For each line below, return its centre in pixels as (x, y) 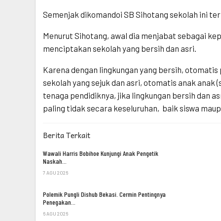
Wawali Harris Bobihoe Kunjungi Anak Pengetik (101, 153)
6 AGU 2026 (55, 214)
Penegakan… (59, 202)
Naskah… (55, 161)
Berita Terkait (67, 135)
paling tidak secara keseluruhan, (101, 108)
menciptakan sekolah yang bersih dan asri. (120, 48)
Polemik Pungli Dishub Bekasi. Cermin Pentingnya (104, 194)
